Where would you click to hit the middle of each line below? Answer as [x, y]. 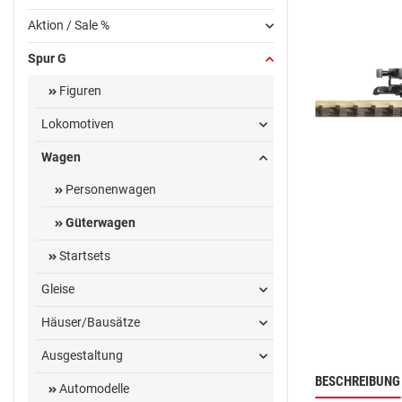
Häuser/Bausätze [91, 323]
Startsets [83, 256]
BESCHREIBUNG [358, 381]
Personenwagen [109, 190]
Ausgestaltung [82, 356]
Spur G [47, 59]
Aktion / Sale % [69, 26]
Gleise [58, 289]
